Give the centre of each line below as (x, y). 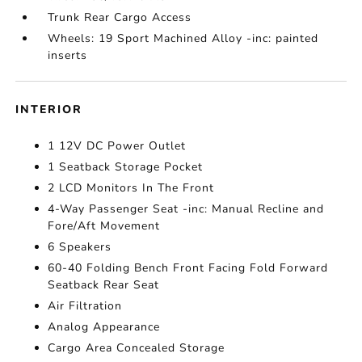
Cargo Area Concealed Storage (137, 348)
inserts (68, 56)
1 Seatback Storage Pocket (126, 167)
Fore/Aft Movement (104, 226)
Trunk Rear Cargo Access (120, 18)
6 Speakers (80, 247)
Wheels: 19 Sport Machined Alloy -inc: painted (183, 39)
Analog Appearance (104, 327)
